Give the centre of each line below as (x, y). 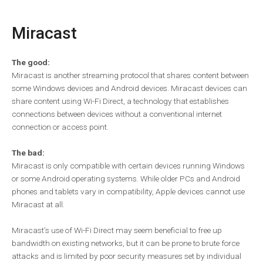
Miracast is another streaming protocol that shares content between (130, 75)
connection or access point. (60, 127)
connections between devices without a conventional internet (117, 114)
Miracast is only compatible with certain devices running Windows (128, 166)
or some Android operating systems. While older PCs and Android (126, 179)
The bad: (28, 153)
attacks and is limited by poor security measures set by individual (127, 256)
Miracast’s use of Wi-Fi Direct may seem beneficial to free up (117, 230)
